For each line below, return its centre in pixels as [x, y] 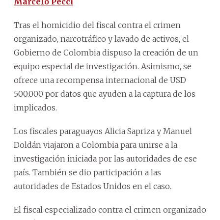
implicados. [35, 107]
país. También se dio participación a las [87, 172]
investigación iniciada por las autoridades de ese [105, 158]
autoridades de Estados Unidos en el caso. [93, 186]
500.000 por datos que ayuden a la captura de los [105, 94]
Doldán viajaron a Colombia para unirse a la [96, 145]
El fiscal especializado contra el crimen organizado [110, 209]
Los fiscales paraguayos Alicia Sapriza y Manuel [103, 131]
